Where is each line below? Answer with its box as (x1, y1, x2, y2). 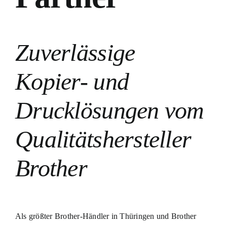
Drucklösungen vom (15, 96, 204, 124)
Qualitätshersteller (15, 125, 192, 153)
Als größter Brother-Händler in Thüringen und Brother (15, 211, 197, 220)
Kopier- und (15, 67, 129, 95)
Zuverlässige (15, 39, 135, 66)
